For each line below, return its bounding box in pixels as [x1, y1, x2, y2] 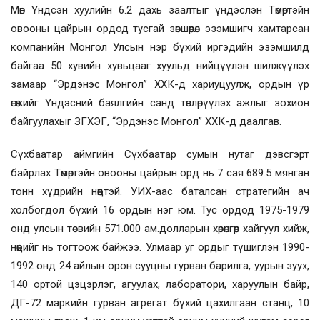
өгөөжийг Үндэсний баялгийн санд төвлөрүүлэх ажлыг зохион [11, 96, 309, 109]
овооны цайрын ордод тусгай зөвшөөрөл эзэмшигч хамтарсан [11, 21, 309, 35]
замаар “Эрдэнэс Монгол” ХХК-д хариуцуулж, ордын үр [11, 77, 309, 91]
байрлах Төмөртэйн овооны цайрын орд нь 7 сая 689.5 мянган [11, 166, 309, 179]
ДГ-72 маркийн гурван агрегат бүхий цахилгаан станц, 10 [11, 296, 309, 309]
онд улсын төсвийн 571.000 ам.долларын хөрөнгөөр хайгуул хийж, [11, 221, 309, 235]
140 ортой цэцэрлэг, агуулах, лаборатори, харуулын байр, [11, 277, 309, 291]
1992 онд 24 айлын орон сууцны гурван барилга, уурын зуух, [11, 259, 309, 272]
